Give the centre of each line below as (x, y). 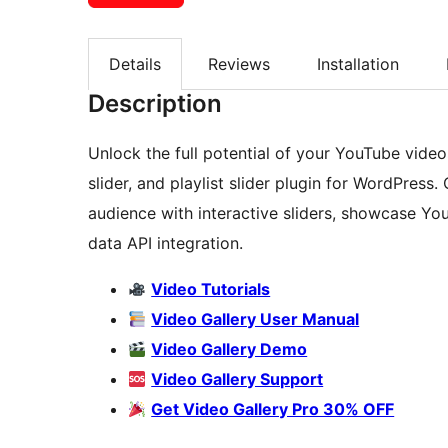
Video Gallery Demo (229, 349)
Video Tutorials (211, 289)
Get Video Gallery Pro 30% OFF (273, 409)
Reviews (239, 63)
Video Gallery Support (237, 379)
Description (155, 104)
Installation (358, 63)
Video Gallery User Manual (255, 319)
